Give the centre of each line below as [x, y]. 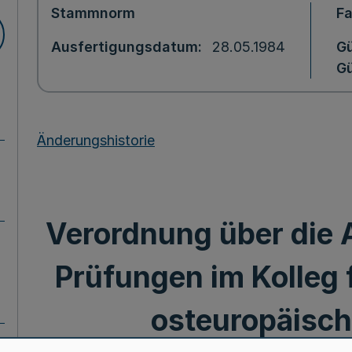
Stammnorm [93, 13]
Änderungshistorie [96, 140]
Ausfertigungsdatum [125, 47]
